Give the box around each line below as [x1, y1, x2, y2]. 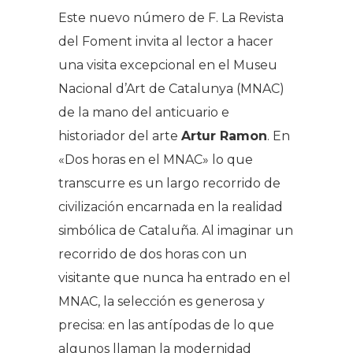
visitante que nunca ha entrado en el [58, 269, 291, 285]
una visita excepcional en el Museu [58, 57, 277, 72]
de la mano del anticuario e [58, 104, 229, 120]
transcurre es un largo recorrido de [58, 175, 281, 191]
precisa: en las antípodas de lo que [58, 317, 274, 333]
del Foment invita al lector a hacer [58, 33, 273, 49]
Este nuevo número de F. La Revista [58, 9, 284, 25]
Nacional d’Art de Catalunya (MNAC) [58, 80, 284, 96]
